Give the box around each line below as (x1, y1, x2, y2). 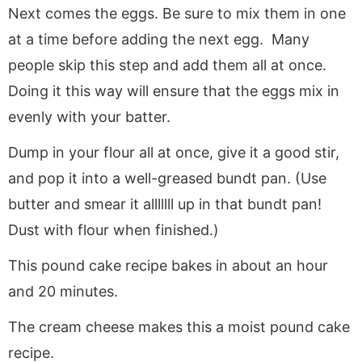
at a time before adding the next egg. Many (8, 30, 309, 48)
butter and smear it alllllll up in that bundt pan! (8, 195, 322, 213)
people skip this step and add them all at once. (8, 56, 330, 74)
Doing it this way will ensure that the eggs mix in (8, 82, 339, 99)
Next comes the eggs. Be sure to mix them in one (8, 4, 346, 22)
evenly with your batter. (8, 107, 170, 125)
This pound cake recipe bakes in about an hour (8, 256, 328, 274)
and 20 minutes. (8, 282, 118, 300)
